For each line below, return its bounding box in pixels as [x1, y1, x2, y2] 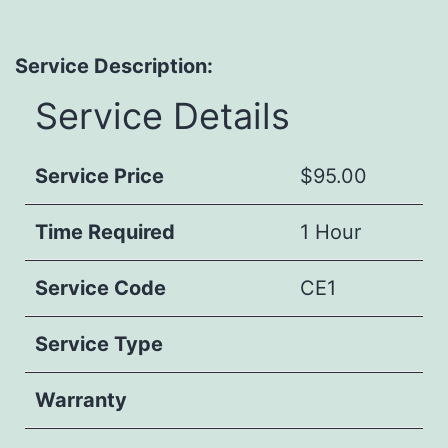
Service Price [35, 163, 164, 188]
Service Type [35, 331, 163, 356]
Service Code [35, 275, 166, 300]
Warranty [35, 387, 127, 412]
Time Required [35, 219, 175, 244]
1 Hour [300, 219, 362, 244]
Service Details [35, 93, 290, 138]
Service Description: [15, 53, 213, 78]
